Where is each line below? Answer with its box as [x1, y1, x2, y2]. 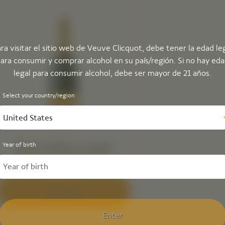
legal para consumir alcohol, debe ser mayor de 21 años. [14, 68, 211, 78]
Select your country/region [3, 91, 75, 99]
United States [3, 113, 53, 123]
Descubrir [46, 186, 81, 196]
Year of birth [3, 141, 36, 148]
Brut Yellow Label [16, 141, 111, 153]
